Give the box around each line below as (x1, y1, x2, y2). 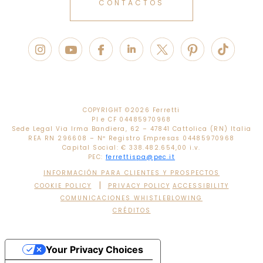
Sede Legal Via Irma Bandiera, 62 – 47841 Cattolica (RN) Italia (11, 124, 252, 133)
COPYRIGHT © (83, 105, 130, 114)
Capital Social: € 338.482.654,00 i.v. (62, 143, 201, 152)
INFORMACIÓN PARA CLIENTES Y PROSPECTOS (43, 168, 220, 177)
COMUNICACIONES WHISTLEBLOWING (60, 193, 203, 203)
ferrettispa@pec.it (105, 152, 176, 161)
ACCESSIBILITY (172, 181, 229, 190)
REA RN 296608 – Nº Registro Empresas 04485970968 (28, 133, 235, 143)
